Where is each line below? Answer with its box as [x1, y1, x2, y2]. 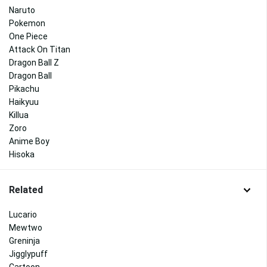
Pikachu [9, 84, 39, 94]
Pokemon [9, 18, 45, 29]
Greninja [9, 235, 40, 246]
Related [9, 184, 43, 196]
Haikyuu [9, 97, 39, 107]
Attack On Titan [9, 45, 70, 55]
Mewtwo [9, 222, 42, 232]
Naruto [9, 5, 35, 15]
